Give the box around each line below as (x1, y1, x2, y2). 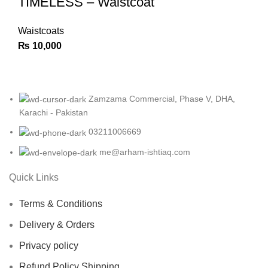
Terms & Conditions (19, 198, 102, 209)
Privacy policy (19, 240, 78, 251)
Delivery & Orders (19, 219, 95, 230)
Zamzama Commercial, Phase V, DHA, (89, 94, 235, 103)
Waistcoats (18, 26, 64, 36)
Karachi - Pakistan (19, 108, 88, 118)
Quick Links (9, 172, 59, 182)
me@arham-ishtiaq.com (99, 147, 190, 157)
